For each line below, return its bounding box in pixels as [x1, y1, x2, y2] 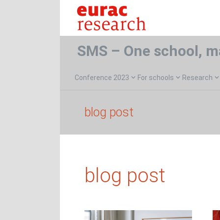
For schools [137, 74, 174, 82]
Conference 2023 [75, 74, 129, 82]
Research [182, 74, 213, 82]
